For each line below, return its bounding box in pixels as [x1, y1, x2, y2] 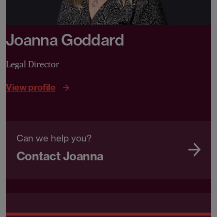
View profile [6, 81, 56, 93]
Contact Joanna [16, 149, 104, 164]
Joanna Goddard [6, 30, 124, 50]
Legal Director [6, 60, 59, 70]
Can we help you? [16, 132, 92, 144]
